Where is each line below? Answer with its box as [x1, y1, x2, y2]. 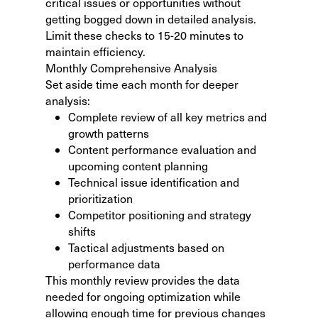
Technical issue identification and [68, 174, 239, 190]
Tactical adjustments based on [68, 239, 224, 255]
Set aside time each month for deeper [45, 76, 238, 92]
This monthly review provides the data [45, 272, 240, 287]
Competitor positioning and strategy [68, 207, 251, 222]
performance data [68, 256, 160, 271]
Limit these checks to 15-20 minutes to [45, 27, 243, 43]
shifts [68, 223, 96, 238]
